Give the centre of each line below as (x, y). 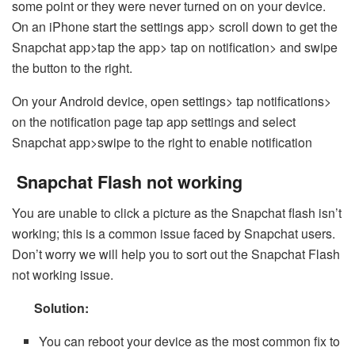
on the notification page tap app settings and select (154, 121)
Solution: (50, 308)
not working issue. (63, 275)
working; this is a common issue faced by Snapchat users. (174, 234)
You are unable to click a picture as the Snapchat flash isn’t (177, 213)
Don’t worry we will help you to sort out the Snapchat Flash (176, 254)
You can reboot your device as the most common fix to (190, 342)
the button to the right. (72, 67)
